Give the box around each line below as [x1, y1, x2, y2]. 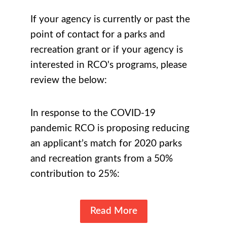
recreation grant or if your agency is [30, 45, 183, 55]
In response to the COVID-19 [30, 108, 156, 119]
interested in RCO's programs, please [30, 60, 187, 70]
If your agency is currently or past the [30, 15, 190, 25]
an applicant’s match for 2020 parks [30, 139, 182, 149]
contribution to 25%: [30, 169, 120, 179]
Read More [90, 206, 137, 216]
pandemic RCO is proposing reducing [30, 124, 190, 134]
